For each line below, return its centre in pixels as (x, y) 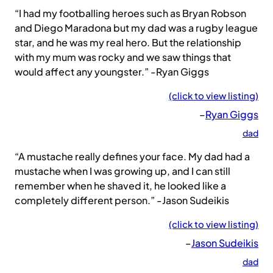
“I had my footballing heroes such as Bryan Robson (130, 13)
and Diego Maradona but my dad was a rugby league (136, 28)
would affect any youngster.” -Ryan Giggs (112, 72)
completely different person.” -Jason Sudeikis (122, 200)
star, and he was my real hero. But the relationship (128, 43)
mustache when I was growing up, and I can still (122, 171)
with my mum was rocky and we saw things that (123, 57)
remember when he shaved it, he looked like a (120, 186)
